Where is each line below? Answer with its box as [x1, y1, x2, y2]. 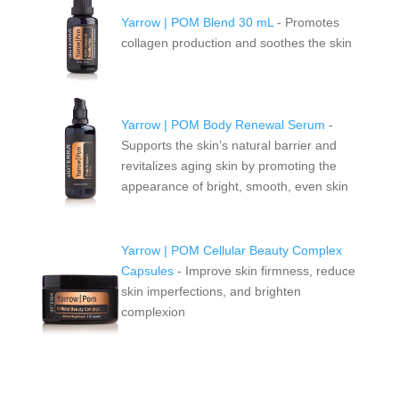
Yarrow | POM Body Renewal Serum [120, 117, 325, 132]
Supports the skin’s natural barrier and [120, 137, 337, 152]
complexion [120, 304, 185, 319]
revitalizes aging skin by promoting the [120, 158, 337, 173]
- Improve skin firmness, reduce [173, 263, 355, 278]
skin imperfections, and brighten [120, 283, 301, 298]
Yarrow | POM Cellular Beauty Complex [120, 242, 342, 257]
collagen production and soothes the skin [120, 35, 352, 50]
